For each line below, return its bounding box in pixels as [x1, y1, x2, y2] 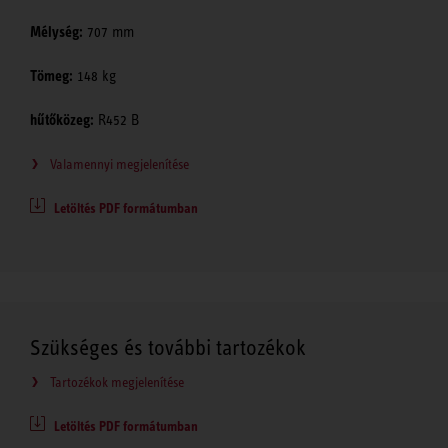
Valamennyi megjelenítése [50, 156, 189, 173]
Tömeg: [30, 67, 73, 86]
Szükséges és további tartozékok [30, 335, 306, 361]
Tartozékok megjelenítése [50, 374, 184, 391]
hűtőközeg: [30, 111, 94, 130]
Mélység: [30, 23, 83, 42]
